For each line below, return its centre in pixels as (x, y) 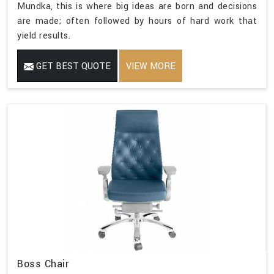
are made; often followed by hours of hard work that (137, 21)
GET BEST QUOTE (72, 67)
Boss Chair (43, 264)
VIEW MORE (151, 67)
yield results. (44, 36)
